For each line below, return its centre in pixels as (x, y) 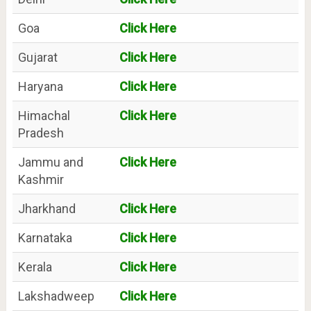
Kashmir (41, 180)
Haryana (40, 87)
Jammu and (50, 162)
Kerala (35, 267)
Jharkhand (47, 209)
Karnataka (45, 238)
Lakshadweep (56, 296)
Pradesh (41, 133)
